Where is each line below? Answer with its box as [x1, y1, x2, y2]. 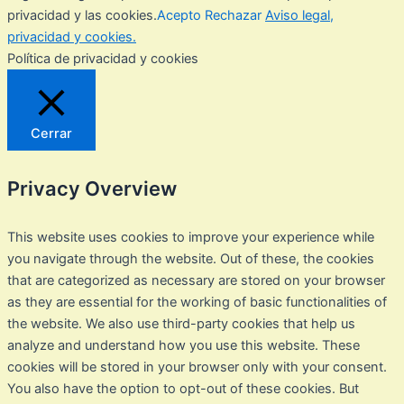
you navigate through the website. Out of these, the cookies [7, 251, 374, 268]
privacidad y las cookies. [7, 6, 157, 23]
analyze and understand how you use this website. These [7, 337, 360, 354]
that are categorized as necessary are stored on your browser [7, 272, 385, 289]
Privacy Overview [7, 176, 177, 200]
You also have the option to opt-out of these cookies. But [7, 381, 359, 398]
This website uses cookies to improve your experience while [7, 229, 374, 246]
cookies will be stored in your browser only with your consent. [7, 359, 387, 376]
